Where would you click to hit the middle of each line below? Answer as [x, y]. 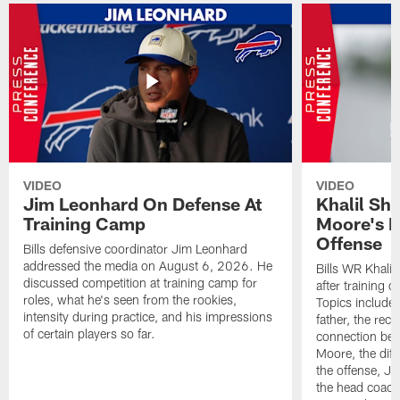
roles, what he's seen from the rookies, [130, 300]
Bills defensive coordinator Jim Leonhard [136, 249]
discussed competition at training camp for [141, 283]
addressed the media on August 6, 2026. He [148, 266]
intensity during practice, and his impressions [148, 317]
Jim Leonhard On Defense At [143, 204]
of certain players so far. [90, 334]
